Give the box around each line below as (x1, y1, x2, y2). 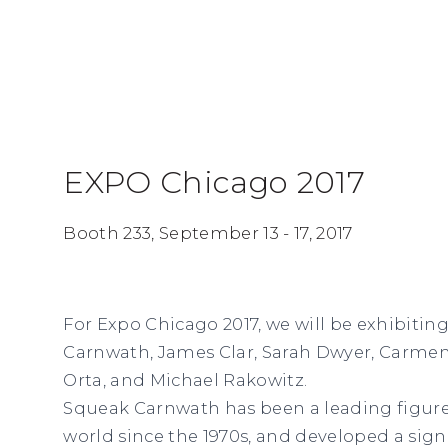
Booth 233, (63, 223, 160, 244)
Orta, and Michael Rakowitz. (63, 369, 308, 390)
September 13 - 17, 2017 (159, 223, 358, 244)
